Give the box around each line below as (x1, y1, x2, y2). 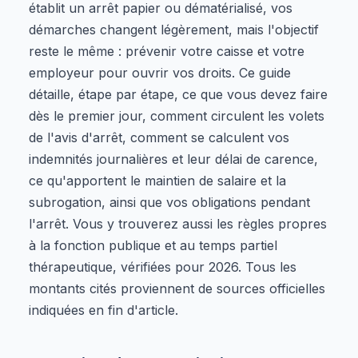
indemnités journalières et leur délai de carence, (29, 150, 318, 167)
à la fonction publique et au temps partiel (29, 237, 277, 253)
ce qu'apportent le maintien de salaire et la (29, 172, 286, 189)
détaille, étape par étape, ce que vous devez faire (29, 86, 328, 102)
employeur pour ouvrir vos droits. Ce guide (29, 64, 291, 81)
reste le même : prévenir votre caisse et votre (29, 42, 304, 59)
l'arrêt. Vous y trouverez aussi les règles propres (29, 215, 327, 232)
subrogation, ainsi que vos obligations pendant (29, 193, 310, 210)
